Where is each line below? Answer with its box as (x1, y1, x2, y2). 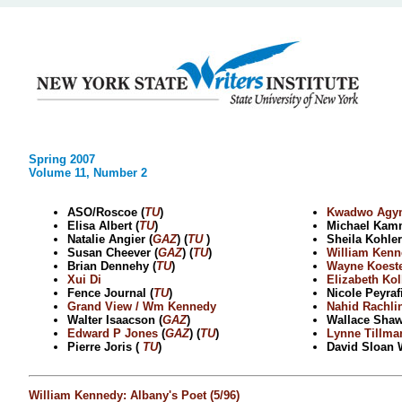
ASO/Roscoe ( (67, 205, 144, 220)
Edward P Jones (67, 327, 158, 341)
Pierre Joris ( (67, 340, 143, 354)
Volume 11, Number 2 (29, 165, 147, 179)
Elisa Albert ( (67, 219, 139, 233)
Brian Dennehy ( (67, 259, 156, 274)
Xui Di (67, 273, 101, 287)
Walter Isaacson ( (67, 313, 162, 328)
